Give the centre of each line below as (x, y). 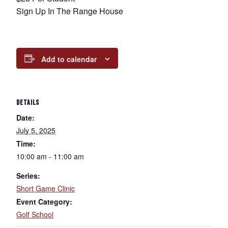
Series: (28, 176)
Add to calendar (69, 59)
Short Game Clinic (46, 189)
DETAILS (28, 103)
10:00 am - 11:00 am (50, 156)
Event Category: (44, 202)
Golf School (35, 215)
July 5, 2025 (36, 131)
